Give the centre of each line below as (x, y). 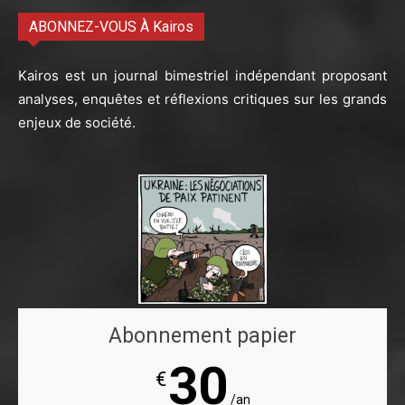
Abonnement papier (202, 335)
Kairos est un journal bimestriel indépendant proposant (202, 75)
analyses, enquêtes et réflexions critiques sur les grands (202, 99)
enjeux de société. (77, 122)
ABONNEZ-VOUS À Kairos (111, 26)
